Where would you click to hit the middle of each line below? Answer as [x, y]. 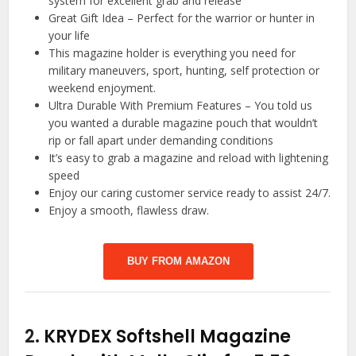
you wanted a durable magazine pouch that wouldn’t [184, 123]
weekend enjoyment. [103, 88]
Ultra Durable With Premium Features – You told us [181, 106]
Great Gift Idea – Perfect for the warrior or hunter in [182, 18]
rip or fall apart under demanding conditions [161, 141]
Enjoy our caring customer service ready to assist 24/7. [190, 193]
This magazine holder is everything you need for [172, 53]
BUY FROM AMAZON [178, 261]
